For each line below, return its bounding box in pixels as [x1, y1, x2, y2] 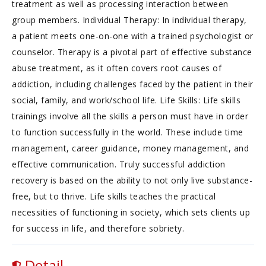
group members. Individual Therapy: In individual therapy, [12, 14, 247, 26]
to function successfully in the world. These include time [12, 126, 243, 138]
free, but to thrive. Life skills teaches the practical [12, 191, 216, 202]
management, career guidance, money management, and [12, 142, 249, 154]
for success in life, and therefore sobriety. [12, 223, 184, 234]
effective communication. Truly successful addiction [12, 159, 226, 170]
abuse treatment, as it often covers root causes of [12, 62, 221, 74]
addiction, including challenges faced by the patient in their [12, 78, 254, 90]
